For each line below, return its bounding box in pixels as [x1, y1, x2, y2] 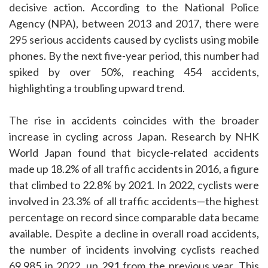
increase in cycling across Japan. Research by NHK [9, 130, 259, 144]
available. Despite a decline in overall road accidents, [9, 227, 259, 240]
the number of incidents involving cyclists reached [9, 243, 259, 257]
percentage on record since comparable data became [9, 211, 259, 224]
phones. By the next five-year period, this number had [9, 49, 259, 63]
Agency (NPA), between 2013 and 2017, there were [9, 17, 259, 31]
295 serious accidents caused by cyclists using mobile [9, 33, 259, 47]
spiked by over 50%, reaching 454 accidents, [9, 65, 259, 79]
